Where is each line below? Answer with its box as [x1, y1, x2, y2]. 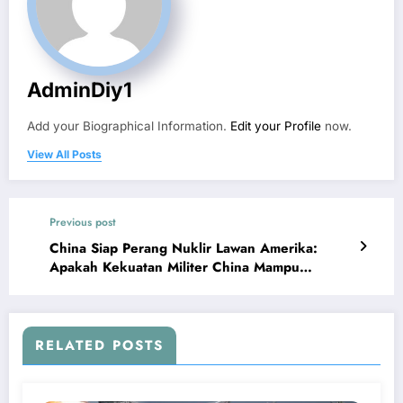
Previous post [49, 213, 116, 230]
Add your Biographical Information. [27, 118, 230, 133]
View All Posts [27, 147, 102, 161]
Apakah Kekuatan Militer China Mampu [49, 256, 300, 277]
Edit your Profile [230, 118, 321, 133]
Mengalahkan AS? [49, 275, 166, 296]
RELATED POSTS [35, 335, 164, 355]
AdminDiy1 [27, 76, 132, 102]
